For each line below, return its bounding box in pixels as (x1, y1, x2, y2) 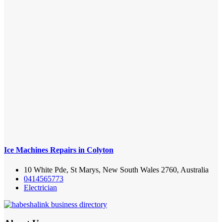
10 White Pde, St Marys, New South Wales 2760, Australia (24, 165, 209, 174)
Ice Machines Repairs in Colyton (4, 146, 113, 155)
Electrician (24, 183, 57, 192)
